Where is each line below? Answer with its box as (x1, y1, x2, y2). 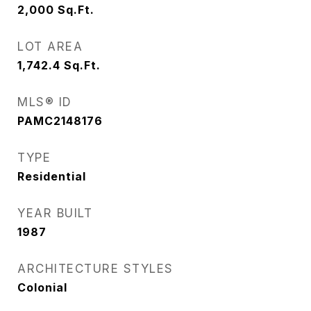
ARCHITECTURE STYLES (17, 262, 174, 276)
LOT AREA (17, 40, 83, 53)
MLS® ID (17, 95, 72, 109)
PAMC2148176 (17, 114, 103, 128)
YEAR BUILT (17, 206, 92, 220)
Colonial (17, 280, 67, 294)
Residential (17, 169, 86, 183)
